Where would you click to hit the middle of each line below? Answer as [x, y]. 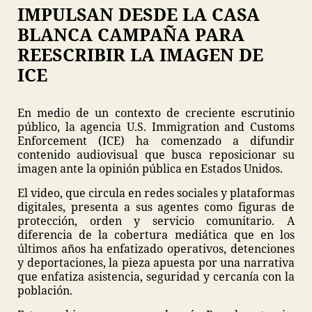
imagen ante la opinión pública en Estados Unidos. [150, 169]
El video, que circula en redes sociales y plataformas [156, 193]
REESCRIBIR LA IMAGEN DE [140, 54]
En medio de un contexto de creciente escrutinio [156, 113]
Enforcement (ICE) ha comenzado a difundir [156, 141]
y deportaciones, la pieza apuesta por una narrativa [156, 263]
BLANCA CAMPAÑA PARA [131, 34]
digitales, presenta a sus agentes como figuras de [156, 207]
